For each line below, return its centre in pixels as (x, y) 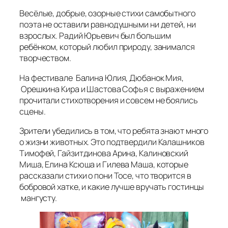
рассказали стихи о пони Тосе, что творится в (105, 175)
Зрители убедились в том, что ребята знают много (114, 131)
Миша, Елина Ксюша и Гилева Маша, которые (104, 164)
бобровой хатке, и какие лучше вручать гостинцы (112, 187)
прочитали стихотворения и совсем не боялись (109, 100)
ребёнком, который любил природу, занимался (107, 47)
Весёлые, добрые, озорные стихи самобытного (107, 13)
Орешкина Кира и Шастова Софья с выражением (112, 89)
